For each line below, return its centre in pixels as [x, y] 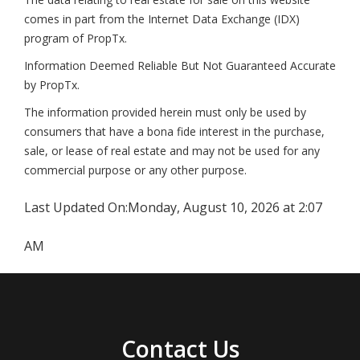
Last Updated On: [76, 207]
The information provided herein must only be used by [165, 112]
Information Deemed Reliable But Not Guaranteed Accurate [180, 65]
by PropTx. [52, 85]
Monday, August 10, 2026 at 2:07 [225, 207]
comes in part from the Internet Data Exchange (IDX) [162, 19]
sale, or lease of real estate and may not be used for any [172, 151]
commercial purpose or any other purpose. [135, 170]
